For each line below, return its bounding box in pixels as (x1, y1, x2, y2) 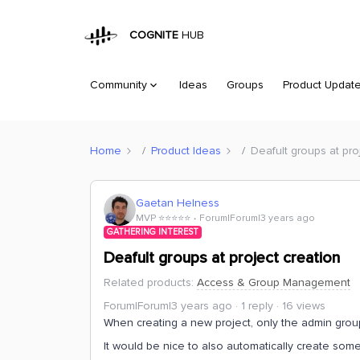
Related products (104, 276, 191, 289)
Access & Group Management (197, 276, 350, 289)
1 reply (241, 299, 273, 313)
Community (90, 78, 147, 92)
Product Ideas (151, 143, 221, 157)
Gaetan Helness (136, 195, 219, 210)
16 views (282, 299, 325, 313)
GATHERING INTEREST (107, 227, 198, 237)
